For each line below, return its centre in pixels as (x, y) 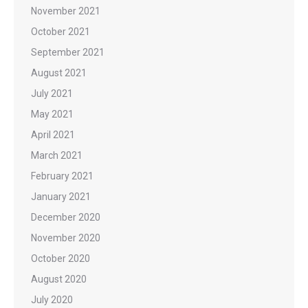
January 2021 (61, 196)
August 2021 (59, 73)
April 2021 (53, 134)
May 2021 (52, 114)
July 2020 (52, 299)
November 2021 (66, 11)
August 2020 (59, 279)
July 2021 (52, 93)
